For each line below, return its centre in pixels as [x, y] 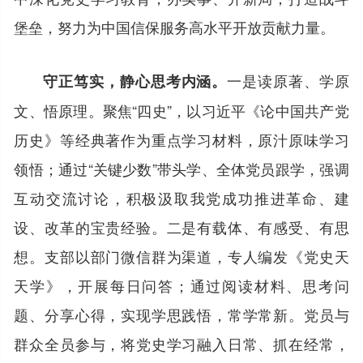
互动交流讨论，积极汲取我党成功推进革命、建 [181, 197]
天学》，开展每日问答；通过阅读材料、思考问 [181, 285]
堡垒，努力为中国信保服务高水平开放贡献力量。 [175, 26]
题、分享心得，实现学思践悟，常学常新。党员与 [181, 314]
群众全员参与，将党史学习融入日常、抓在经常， [181, 343]
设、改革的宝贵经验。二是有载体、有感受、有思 [181, 226]
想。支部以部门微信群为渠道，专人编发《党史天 [181, 256]
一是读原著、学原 [288, 80]
